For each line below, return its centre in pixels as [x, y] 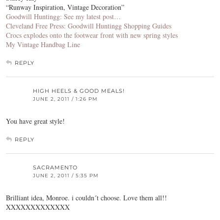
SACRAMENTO [55, 168]
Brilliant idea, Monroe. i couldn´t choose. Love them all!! [86, 198]
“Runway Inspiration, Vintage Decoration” [65, 7]
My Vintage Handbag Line [43, 45]
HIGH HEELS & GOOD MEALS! [79, 91]
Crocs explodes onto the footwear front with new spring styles [92, 35]
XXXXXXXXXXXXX [38, 207]
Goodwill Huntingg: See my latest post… [63, 17]
